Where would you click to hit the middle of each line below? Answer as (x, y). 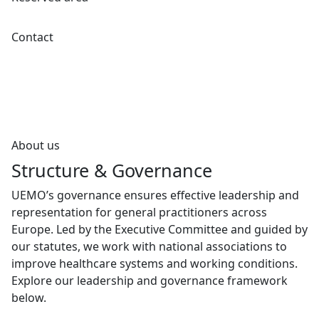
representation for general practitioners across (139, 212)
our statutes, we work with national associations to (149, 246)
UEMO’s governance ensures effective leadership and (155, 195)
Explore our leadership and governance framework (150, 281)
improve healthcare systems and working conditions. (155, 263)
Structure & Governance (112, 170)
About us (36, 145)
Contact (32, 37)
